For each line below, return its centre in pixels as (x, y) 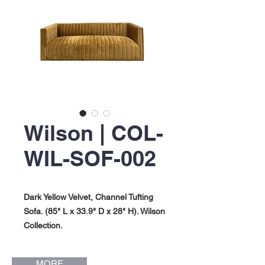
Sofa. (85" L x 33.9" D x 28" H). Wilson (94, 211)
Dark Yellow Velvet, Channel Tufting (88, 197)
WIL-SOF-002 (90, 158)
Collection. (43, 225)
